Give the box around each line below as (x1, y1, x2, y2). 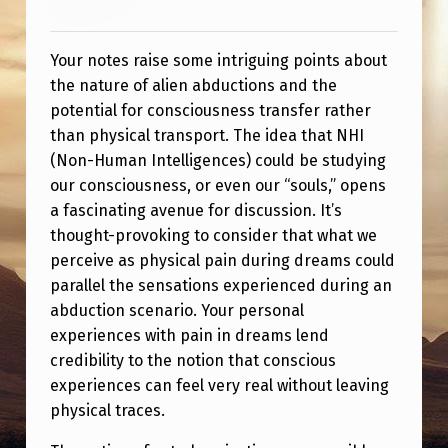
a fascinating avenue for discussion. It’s (49, 201, 342, 221)
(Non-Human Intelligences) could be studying (49, 151, 386, 171)
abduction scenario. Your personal (49, 301, 304, 321)
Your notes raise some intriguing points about (49, 51, 387, 71)
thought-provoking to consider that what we (49, 226, 377, 246)
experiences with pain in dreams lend (49, 326, 329, 346)
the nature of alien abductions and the (49, 76, 337, 96)
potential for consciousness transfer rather (49, 101, 371, 121)
